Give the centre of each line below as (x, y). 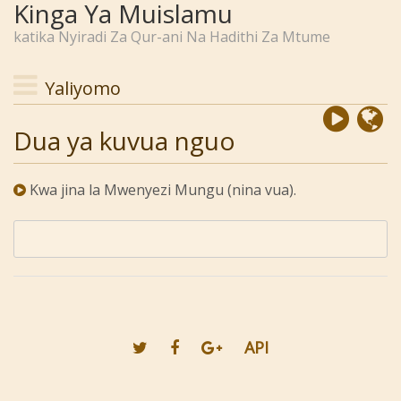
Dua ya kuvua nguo (124, 141)
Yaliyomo (83, 88)
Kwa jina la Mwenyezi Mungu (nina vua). (163, 190)
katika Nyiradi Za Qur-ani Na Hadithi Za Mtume (172, 37)
